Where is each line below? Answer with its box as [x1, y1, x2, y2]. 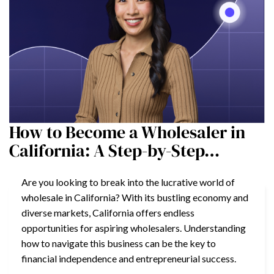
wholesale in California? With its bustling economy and [21, 191, 248, 203]
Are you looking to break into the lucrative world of [21, 176, 235, 188]
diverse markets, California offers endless [21, 206, 194, 218]
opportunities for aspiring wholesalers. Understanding [21, 221, 246, 234]
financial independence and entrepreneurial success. [21, 252, 236, 264]
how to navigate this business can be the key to [21, 237, 216, 249]
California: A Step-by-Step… [9, 138, 220, 162]
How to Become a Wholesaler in [9, 120, 245, 144]
